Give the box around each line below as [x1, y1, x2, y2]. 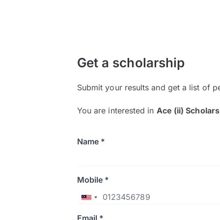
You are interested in [77, 106, 157, 115]
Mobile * [77, 175, 110, 185]
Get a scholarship [77, 55, 185, 70]
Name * [77, 137, 106, 146]
